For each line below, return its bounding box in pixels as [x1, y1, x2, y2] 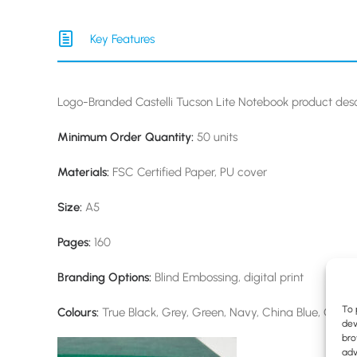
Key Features [89, 32, 155, 46]
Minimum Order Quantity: [57, 130, 194, 144]
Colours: [57, 305, 102, 320]
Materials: [57, 165, 112, 179]
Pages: [57, 235, 91, 249]
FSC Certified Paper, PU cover [112, 165, 267, 179]
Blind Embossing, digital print [155, 270, 304, 284]
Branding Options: [57, 270, 155, 284]
